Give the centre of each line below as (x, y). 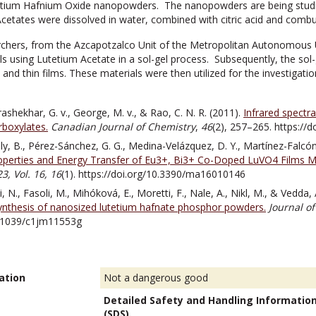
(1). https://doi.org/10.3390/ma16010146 (153, 174)
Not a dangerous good (156, 278)
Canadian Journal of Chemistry (123, 127)
